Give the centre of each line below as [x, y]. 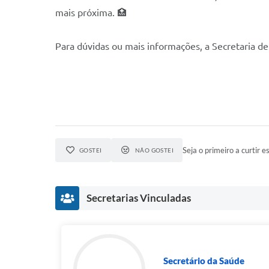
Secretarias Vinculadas [139, 198]
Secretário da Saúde [204, 261]
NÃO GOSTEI [154, 150]
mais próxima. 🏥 [91, 13]
